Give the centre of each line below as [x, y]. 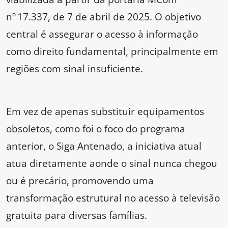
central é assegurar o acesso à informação [102, 34]
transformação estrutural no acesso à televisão [113, 198]
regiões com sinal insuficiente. [75, 69]
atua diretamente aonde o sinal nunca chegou [112, 163]
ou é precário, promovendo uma [80, 181]
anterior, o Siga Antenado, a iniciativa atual [104, 146]
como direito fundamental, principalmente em [112, 51]
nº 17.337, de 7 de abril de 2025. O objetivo [104, 17]
